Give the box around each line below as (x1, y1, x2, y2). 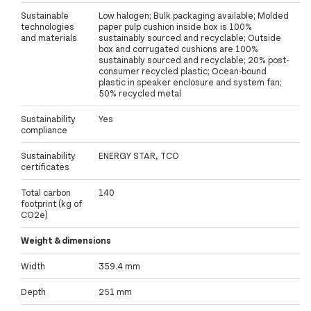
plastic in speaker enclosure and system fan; (99, 76, 282, 88)
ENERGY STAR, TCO (99, 150, 179, 162)
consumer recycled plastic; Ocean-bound (99, 65, 267, 77)
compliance (21, 124, 67, 136)
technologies (21, 21, 74, 33)
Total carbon (21, 187, 71, 199)
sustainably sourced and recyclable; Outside (99, 32, 281, 44)
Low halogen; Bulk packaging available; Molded (99, 10, 289, 22)
